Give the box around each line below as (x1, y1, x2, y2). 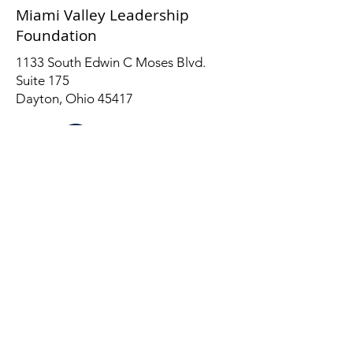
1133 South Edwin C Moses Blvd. (16, 54, 206, 70)
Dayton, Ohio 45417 (16, 91, 133, 106)
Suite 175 (16, 72, 69, 88)
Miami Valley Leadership (16, 5, 189, 25)
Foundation (16, 25, 97, 46)
